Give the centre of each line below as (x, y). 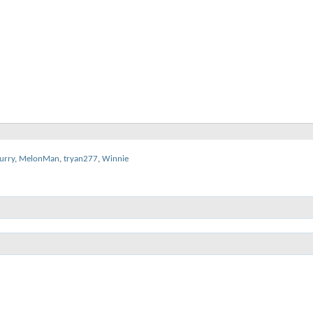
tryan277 (81, 159)
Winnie (115, 159)
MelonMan (39, 159)
